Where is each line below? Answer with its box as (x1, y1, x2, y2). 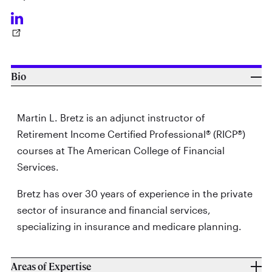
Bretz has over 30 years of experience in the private (16, 188, 253, 200)
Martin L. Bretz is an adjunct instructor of (16, 111, 205, 123)
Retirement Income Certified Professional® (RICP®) (16, 127, 245, 140)
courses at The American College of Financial (16, 144, 225, 156)
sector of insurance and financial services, (16, 204, 211, 216)
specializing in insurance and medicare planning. (16, 220, 242, 233)
